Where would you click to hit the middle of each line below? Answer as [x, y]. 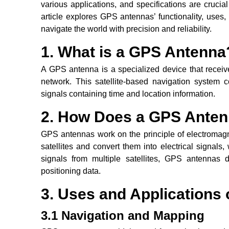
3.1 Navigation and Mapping [123, 216]
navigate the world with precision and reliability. [126, 29]
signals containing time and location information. [128, 94]
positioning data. [71, 171]
